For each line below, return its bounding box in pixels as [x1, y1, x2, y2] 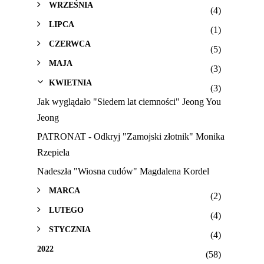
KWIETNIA [48, 78, 92, 88]
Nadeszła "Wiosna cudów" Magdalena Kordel [37, 166, 209, 177]
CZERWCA [48, 39, 91, 49]
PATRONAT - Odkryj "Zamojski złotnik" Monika [37, 131, 225, 142]
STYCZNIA [48, 225, 91, 235]
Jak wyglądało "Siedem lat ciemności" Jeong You [37, 97, 221, 107]
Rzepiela [37, 147, 70, 158]
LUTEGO [48, 205, 84, 215]
